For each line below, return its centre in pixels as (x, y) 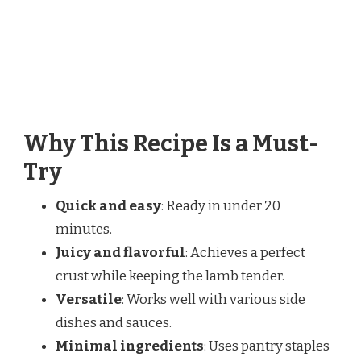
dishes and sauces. (114, 323)
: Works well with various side (214, 300)
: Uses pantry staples (267, 346)
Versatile (89, 300)
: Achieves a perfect (245, 253)
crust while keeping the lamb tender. (170, 276)
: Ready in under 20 (221, 206)
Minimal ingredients (130, 346)
